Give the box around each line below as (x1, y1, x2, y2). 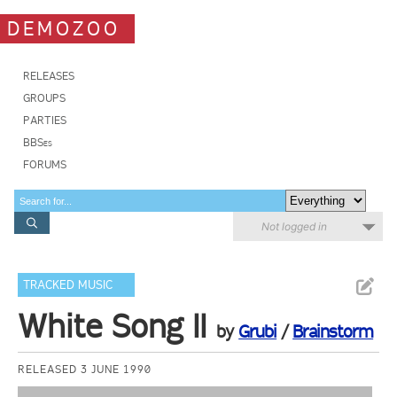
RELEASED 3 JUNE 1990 (18, 362, 152, 376)
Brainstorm (292, 321, 374, 342)
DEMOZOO (7, 16, 121, 41)
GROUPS (23, 91, 66, 105)
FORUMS (23, 158, 66, 171)
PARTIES (23, 113, 66, 127)
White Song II (18, 307, 207, 346)
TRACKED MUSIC (23, 277, 113, 292)
